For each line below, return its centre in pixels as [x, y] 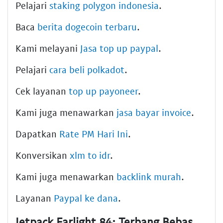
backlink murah [149, 176]
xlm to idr [90, 155]
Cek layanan [42, 91]
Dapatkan [37, 134]
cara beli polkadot [87, 69]
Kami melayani [48, 48]
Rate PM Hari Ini [94, 134]
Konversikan [43, 155]
